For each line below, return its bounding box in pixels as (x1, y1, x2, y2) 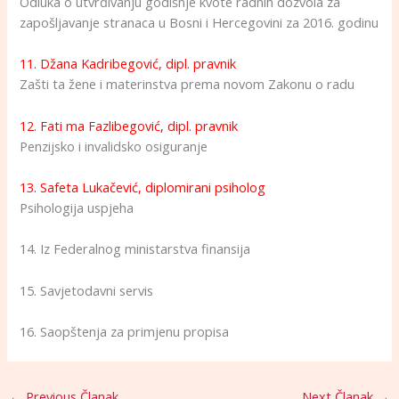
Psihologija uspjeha (20, 198, 134, 216)
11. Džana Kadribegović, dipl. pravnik (20, 54, 237, 73)
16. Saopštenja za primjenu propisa (20, 322, 230, 340)
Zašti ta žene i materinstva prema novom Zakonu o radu (20, 75, 355, 94)
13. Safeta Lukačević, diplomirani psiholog (20, 177, 266, 196)
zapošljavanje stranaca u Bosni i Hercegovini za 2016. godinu (20, 12, 379, 31)
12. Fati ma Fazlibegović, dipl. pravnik (20, 116, 239, 134)
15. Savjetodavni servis (20, 281, 154, 299)
